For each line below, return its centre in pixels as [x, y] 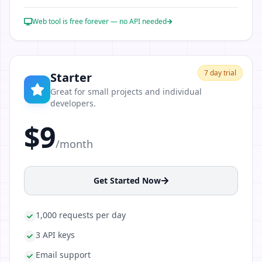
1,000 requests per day [81, 215]
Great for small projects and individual [126, 92]
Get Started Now [127, 180]
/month [74, 144]
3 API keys [55, 235]
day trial [222, 73]
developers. [73, 103]
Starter [71, 77]
